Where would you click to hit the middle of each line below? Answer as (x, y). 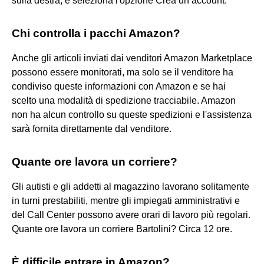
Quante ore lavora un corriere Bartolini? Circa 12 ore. (122, 229)
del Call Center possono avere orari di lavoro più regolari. (131, 214)
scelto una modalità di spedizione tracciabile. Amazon (124, 100)
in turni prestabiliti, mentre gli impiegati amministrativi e (126, 200)
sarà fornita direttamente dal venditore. (92, 128)
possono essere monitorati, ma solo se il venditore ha (123, 72)
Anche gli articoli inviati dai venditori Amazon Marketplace (132, 58)
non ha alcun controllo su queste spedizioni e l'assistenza (132, 114)
